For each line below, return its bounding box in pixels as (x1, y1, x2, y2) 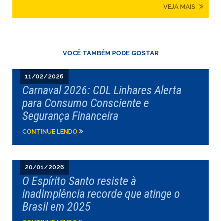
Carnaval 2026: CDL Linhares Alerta (22, 83, 182, 97)
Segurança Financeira (22, 109, 118, 123)
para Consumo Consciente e (22, 96, 149, 110)
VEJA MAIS (163, 3, 197, 10)
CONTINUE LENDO (22, 128, 79, 135)
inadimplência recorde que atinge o (22, 187, 180, 201)
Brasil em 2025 (22, 200, 91, 214)
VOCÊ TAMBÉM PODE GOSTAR (62, 49, 159, 57)
